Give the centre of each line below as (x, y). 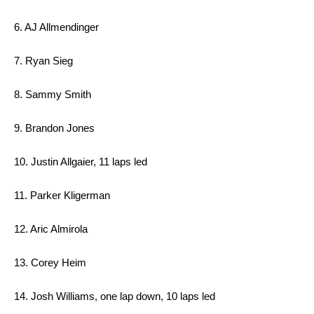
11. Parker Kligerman (63, 196)
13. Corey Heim (52, 263)
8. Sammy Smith (54, 95)
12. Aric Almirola (52, 229)
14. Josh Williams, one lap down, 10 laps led (116, 296)
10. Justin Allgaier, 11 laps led (82, 162)
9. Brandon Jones (56, 128)
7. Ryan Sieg (45, 61)
